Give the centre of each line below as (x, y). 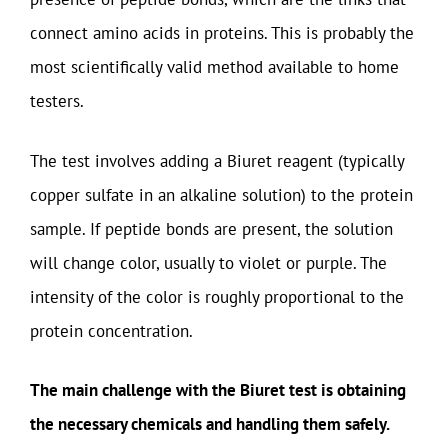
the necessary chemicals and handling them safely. (210, 424)
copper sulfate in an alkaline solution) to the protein (221, 194)
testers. (57, 101)
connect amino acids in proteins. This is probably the (222, 33)
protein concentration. (111, 330)
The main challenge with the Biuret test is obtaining (218, 390)
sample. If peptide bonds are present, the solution (211, 228)
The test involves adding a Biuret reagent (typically (217, 160)
